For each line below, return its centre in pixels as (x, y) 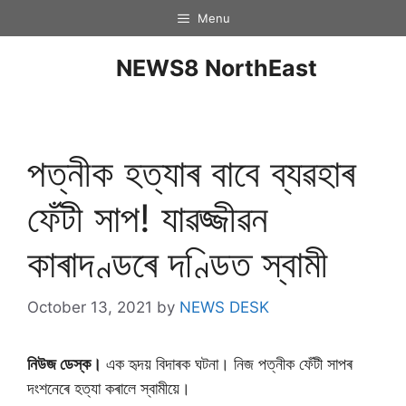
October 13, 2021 (90, 307)
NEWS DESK (224, 307)
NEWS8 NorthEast (217, 68)
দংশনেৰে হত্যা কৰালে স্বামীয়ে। (109, 388)
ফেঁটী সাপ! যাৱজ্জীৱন (148, 217)
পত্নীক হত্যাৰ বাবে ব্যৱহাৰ (191, 172)
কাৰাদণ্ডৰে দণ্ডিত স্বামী (178, 263)
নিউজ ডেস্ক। (64, 364)
